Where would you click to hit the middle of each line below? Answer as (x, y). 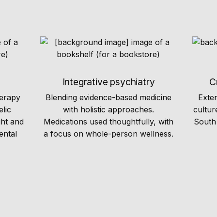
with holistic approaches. (108, 109)
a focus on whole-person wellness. (108, 133)
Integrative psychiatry (108, 82)
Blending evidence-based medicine (108, 97)
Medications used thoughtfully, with (108, 121)
